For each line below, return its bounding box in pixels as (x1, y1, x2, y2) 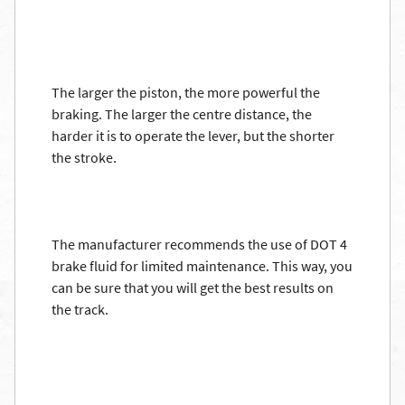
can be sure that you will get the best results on (52, 278, 334, 297)
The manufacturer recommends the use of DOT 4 (52, 235, 347, 253)
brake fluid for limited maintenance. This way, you (52, 257, 353, 275)
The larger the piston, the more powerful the (52, 83, 320, 101)
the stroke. (52, 148, 117, 166)
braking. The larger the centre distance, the (52, 105, 312, 123)
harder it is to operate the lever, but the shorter (52, 127, 334, 145)
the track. (52, 300, 108, 318)
